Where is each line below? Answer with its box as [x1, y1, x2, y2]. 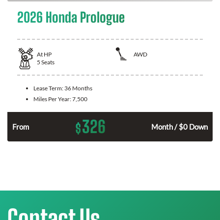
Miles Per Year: [33, 95, 72, 103]
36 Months [64, 84, 92, 92]
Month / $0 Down [151, 122, 208, 131]
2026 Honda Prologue [17, 9, 125, 26]
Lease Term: [33, 84, 64, 92]
